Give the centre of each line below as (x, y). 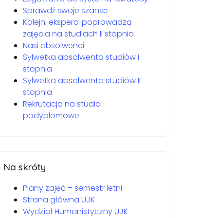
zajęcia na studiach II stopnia (78, 34)
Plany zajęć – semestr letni (73, 188)
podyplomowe (51, 116)
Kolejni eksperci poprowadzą (77, 22)
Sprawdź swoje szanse (65, 10)
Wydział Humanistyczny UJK (75, 211)
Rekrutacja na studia (62, 104)
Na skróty (25, 167)
